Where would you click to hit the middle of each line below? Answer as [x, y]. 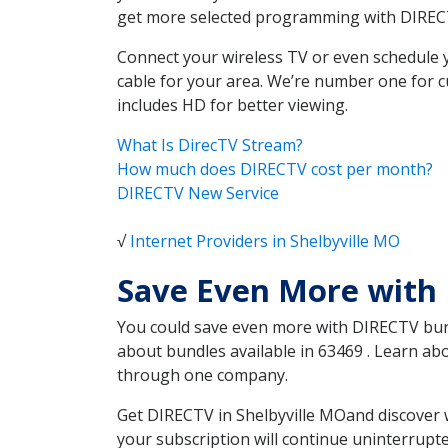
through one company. [202, 375]
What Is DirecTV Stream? [210, 145]
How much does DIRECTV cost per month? [275, 169]
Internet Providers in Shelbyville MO [265, 241]
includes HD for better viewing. [232, 105]
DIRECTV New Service [198, 193]
